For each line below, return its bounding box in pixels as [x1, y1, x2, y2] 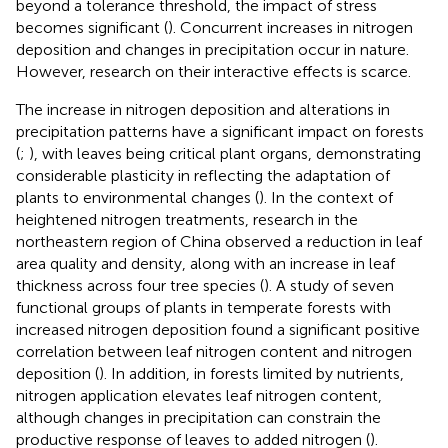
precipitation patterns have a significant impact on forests [16, 121, 424, 141]
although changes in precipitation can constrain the [16, 407, 381, 427]
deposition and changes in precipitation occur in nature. [16, 39, 409, 59]
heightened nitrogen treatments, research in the [16, 209, 358, 229]
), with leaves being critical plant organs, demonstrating [29, 143, 421, 163]
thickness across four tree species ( [16, 275, 264, 295]
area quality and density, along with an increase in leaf [16, 253, 395, 273]
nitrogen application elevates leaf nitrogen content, [16, 385, 382, 405]
